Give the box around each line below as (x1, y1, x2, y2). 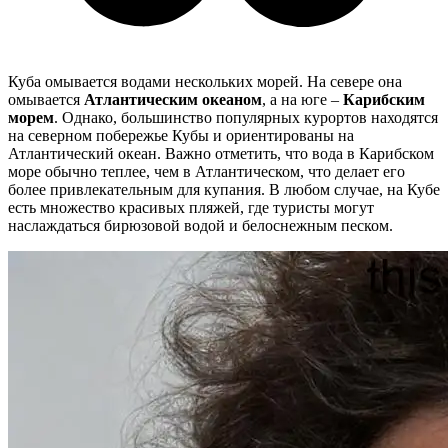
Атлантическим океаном (84, 91, 262, 109)
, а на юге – (262, 91, 343, 109)
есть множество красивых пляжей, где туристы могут (8, 199, 374, 217)
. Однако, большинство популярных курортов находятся (54, 109, 438, 127)
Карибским (343, 91, 425, 109)
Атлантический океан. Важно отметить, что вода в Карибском (8, 145, 434, 163)
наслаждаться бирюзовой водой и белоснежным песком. (8, 217, 393, 235)
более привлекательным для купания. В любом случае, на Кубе (8, 181, 440, 199)
